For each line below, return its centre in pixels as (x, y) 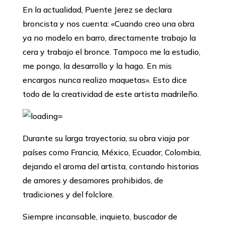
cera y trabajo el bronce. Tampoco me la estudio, (111, 52)
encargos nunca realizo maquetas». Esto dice (104, 80)
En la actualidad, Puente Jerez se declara (97, 10)
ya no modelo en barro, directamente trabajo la (109, 38)
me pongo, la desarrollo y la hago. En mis (97, 66)
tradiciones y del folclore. (68, 195)
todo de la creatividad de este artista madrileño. (110, 94)
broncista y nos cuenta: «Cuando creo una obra (108, 24)
